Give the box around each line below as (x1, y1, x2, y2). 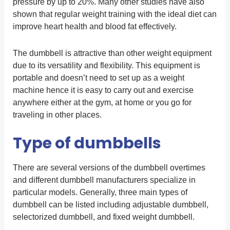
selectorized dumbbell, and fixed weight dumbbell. (12, 213, 195, 222)
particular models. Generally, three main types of (12, 188, 187, 197)
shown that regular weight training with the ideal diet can (12, 10, 217, 19)
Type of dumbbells (12, 132, 161, 155)
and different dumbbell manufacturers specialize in (12, 176, 196, 185)
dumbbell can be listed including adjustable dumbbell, (12, 200, 208, 209)
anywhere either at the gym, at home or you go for (12, 98, 191, 107)
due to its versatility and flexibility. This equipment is (12, 61, 200, 70)
